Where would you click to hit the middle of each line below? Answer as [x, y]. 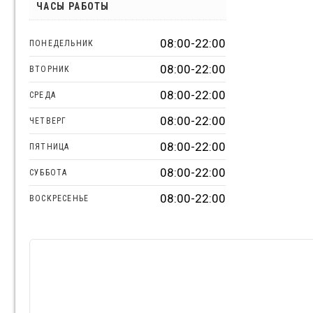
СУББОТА [49, 172]
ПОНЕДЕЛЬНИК [62, 43]
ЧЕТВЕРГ [48, 121]
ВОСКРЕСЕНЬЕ [59, 198]
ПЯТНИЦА [50, 146]
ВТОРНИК [50, 69]
